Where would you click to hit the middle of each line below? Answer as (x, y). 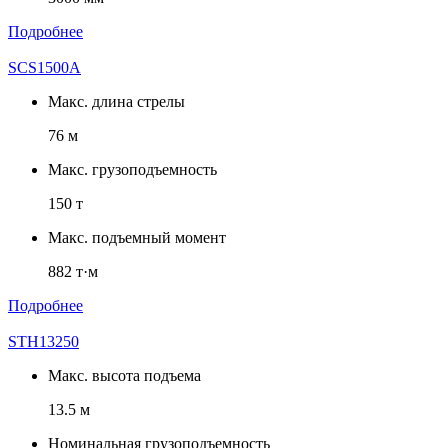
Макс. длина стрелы (116, 101)
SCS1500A (44, 67)
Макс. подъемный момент (137, 237)
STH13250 (43, 341)
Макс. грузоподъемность (132, 169)
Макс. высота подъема (124, 375)
